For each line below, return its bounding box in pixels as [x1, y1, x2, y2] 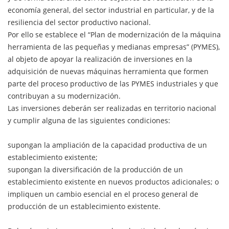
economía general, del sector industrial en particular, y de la [8, 5, 214, 15]
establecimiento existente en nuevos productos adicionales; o [8, 176, 219, 187]
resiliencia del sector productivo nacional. [8, 17, 151, 27]
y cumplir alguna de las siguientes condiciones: [8, 115, 170, 125]
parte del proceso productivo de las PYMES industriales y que [8, 78, 218, 88]
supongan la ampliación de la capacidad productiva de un [8, 140, 207, 150]
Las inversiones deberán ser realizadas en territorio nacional [8, 103, 216, 113]
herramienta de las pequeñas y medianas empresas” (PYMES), [8, 41, 220, 52]
